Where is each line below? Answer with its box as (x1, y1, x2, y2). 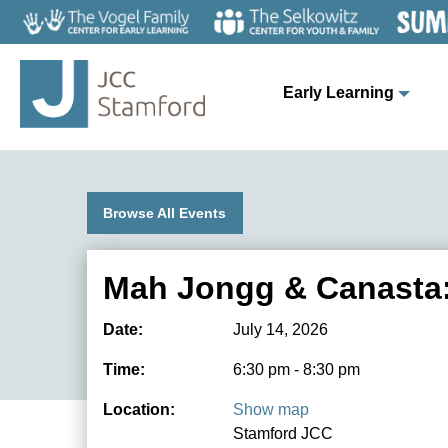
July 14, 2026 (233, 321, 328, 339)
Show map (233, 401, 309, 419)
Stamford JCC (233, 425, 333, 443)
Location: (103, 401, 175, 419)
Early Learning (282, 84, 394, 101)
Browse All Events (103, 205, 227, 222)
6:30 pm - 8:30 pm (233, 361, 360, 379)
